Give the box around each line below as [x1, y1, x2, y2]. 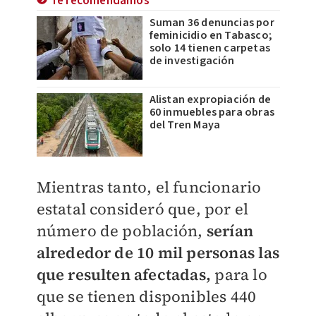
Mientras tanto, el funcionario [36, 176, 262, 197]
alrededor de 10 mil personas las [36, 242, 279, 263]
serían [206, 220, 253, 241]
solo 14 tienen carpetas [149, 40, 271, 56]
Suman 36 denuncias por [149, 15, 274, 30]
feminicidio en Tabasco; [149, 28, 273, 43]
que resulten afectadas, [36, 264, 212, 285]
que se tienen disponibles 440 [36, 286, 257, 307]
